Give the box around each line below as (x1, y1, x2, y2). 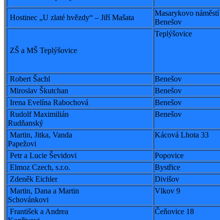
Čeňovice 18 (155, 207, 194, 216)
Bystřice (155, 163, 180, 172)
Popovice (155, 151, 184, 160)
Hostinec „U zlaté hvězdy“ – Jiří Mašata (8, 13, 134, 22)
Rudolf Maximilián (8, 110, 69, 119)
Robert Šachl (8, 75, 50, 83)
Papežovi (8, 139, 36, 148)
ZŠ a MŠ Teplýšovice (8, 46, 77, 55)
